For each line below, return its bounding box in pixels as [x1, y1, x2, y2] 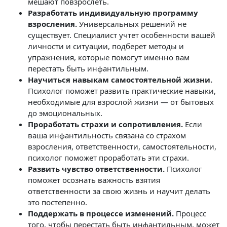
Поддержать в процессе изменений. [28, 208, 174, 218]
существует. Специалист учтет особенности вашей [28, 30, 215, 40]
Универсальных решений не [77, 19, 186, 29]
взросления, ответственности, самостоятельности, [28, 141, 216, 152]
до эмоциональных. [28, 108, 102, 118]
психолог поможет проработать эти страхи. [28, 153, 189, 163]
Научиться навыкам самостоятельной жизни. [28, 74, 212, 85]
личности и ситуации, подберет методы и [28, 41, 184, 51]
